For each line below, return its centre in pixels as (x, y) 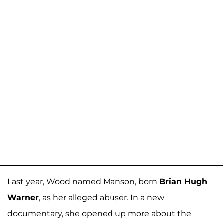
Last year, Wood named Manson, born (83, 181)
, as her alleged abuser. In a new (102, 197)
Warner (23, 197)
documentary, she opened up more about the (99, 213)
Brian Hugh (183, 181)
